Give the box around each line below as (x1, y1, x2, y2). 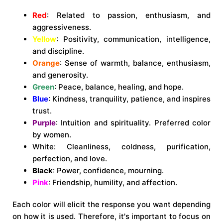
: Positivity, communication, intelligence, (56, 34, 211, 44)
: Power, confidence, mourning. (53, 165, 164, 175)
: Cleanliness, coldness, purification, (54, 141, 211, 151)
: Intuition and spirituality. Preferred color (56, 117, 211, 127)
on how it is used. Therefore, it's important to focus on (12, 211, 211, 221)
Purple (32, 117, 56, 127)
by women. (32, 129, 71, 139)
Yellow (32, 34, 56, 44)
